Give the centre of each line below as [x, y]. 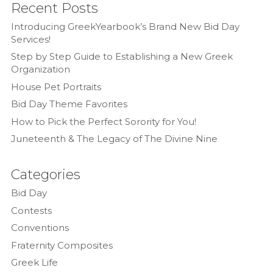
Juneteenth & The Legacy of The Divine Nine [114, 139]
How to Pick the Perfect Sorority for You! [103, 121]
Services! [30, 39]
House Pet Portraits [56, 87]
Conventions [40, 228]
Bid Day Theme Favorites [69, 104]
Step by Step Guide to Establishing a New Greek [122, 57]
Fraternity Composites [62, 245]
